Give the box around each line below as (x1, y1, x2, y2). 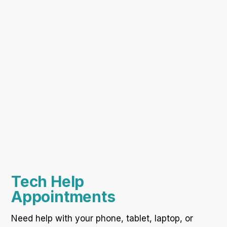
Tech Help (11, 172, 85, 191)
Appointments (11, 187, 116, 206)
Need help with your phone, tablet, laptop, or (11, 213, 193, 224)
